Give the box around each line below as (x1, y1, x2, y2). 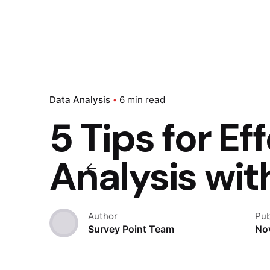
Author (88, 210, 118, 222)
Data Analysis (49, 93, 110, 105)
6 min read (119, 93, 165, 105)
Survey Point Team (88, 223, 174, 235)
